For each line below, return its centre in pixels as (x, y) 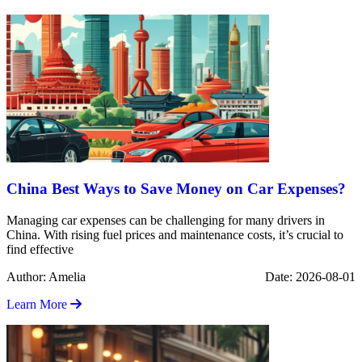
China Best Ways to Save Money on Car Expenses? (176, 189)
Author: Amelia (46, 277)
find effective (40, 250)
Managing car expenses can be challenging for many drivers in (166, 221)
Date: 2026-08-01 (310, 277)
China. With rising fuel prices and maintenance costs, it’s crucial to (175, 235)
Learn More (38, 305)
